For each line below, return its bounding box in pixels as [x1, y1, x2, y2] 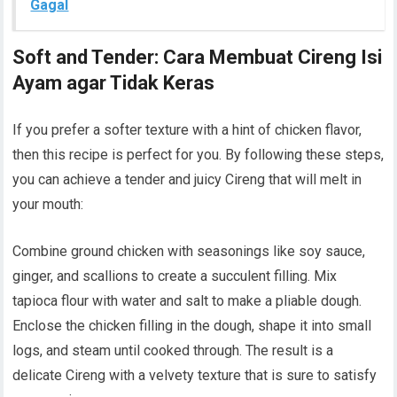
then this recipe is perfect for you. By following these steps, [12, 145, 385, 163]
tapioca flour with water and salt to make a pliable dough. [12, 292, 362, 309]
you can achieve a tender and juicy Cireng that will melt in [12, 170, 362, 188]
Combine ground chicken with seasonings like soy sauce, [12, 242, 366, 260]
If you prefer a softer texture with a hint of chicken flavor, [12, 121, 362, 138]
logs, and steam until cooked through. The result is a [12, 341, 334, 359]
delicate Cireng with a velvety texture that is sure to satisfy [12, 366, 378, 384]
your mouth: [12, 195, 84, 213]
